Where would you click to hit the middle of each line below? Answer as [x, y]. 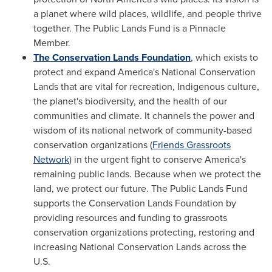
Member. [52, 43]
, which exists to [224, 57]
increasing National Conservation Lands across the [140, 247]
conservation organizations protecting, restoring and [144, 232]
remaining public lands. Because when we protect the [147, 174]
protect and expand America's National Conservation [144, 72]
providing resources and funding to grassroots [130, 218]
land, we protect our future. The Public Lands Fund [141, 189]
